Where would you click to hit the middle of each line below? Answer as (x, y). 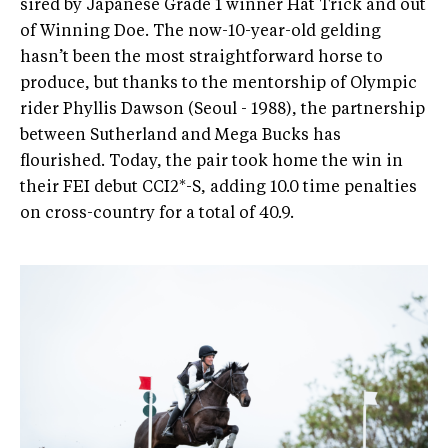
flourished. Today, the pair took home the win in (211, 162)
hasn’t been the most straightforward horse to (201, 58)
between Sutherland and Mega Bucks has (180, 136)
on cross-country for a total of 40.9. (157, 214)
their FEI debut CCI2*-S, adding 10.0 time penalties (218, 188)
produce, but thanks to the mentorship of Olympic (218, 84)
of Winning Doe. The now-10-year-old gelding (200, 32)
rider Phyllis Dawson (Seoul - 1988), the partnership (222, 110)
